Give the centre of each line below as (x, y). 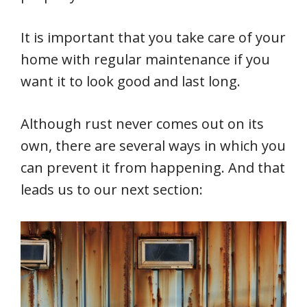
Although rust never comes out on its (142, 124)
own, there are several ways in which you (153, 146)
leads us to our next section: (112, 189)
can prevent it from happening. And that (153, 168)
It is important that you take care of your (153, 37)
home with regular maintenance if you (145, 59)
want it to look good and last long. (131, 81)
